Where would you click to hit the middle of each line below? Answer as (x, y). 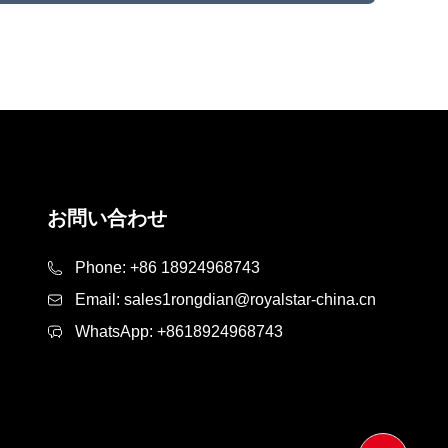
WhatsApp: (116, 331)
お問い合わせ (107, 217)
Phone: (102, 267)
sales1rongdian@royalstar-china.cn (250, 299)
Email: (99, 299)
